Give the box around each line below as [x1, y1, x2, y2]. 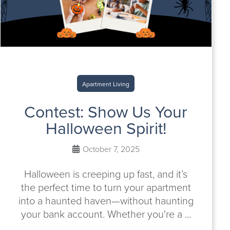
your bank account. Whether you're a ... [21, 206, 191, 222]
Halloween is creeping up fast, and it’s [24, 166, 188, 182]
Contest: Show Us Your [24, 100, 188, 124]
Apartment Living [82, 80, 130, 89]
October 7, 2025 [80, 143, 140, 155]
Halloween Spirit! [45, 116, 166, 141]
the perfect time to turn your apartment [21, 180, 191, 195]
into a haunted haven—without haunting [18, 193, 194, 208]
